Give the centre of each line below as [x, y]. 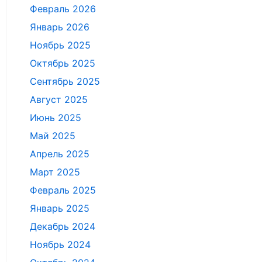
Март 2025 [55, 172]
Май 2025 [53, 136]
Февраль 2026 [63, 9]
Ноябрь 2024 [60, 244]
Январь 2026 [60, 27]
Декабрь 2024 [63, 226]
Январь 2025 [60, 208]
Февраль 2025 [63, 190]
